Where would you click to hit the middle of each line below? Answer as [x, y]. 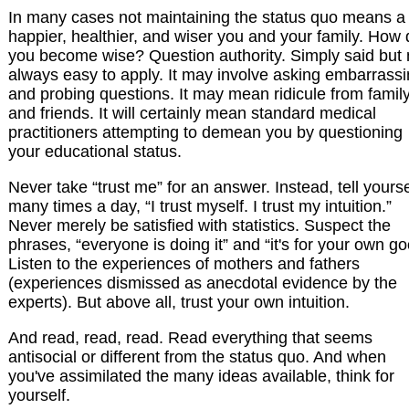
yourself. [39, 396]
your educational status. [95, 152]
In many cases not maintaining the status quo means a [207, 18]
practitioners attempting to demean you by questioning [205, 133]
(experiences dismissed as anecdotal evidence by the [203, 283]
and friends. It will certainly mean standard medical [192, 114]
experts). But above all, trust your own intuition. [179, 303]
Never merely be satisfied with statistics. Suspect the [199, 226]
